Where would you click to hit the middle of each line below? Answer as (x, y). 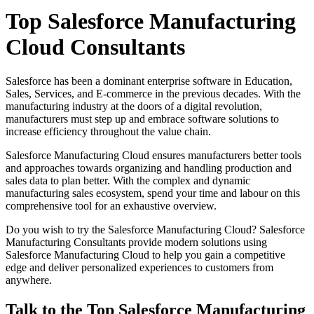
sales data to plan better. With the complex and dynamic (128, 181)
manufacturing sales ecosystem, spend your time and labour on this (153, 193)
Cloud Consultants (95, 47)
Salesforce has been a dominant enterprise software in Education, (149, 81)
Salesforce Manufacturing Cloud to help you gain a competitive (145, 255)
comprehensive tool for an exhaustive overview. (111, 206)
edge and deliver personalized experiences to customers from (139, 268)
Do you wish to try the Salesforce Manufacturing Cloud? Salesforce (155, 230)
